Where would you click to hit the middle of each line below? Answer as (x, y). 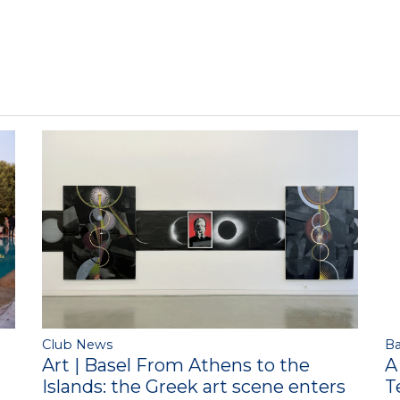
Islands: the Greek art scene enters (193, 386)
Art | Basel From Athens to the (175, 365)
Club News (77, 344)
